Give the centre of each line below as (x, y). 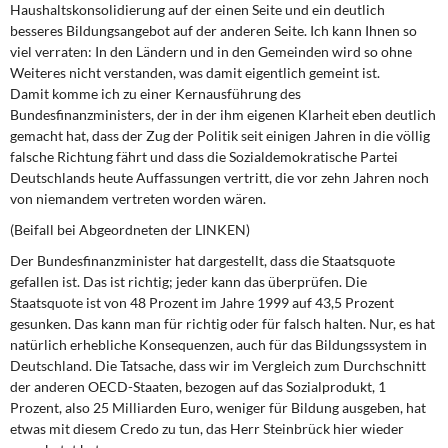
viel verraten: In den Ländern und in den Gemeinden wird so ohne (211, 51)
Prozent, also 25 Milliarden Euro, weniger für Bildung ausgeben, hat (218, 407)
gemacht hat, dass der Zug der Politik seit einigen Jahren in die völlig (220, 135)
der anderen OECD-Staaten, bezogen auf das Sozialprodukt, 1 (198, 386)
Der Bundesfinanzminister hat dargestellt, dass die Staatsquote (202, 260)
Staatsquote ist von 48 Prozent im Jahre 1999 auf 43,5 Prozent (202, 302)
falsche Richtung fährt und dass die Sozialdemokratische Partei (204, 156)
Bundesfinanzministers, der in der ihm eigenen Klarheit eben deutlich (223, 114)
